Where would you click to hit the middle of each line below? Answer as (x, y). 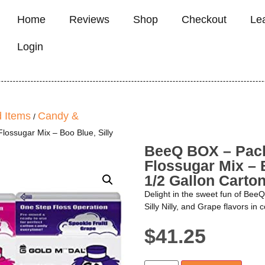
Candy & (58, 116)
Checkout (204, 20)
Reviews (89, 20)
